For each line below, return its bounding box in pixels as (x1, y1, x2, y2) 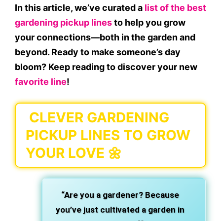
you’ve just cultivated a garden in (56, 205, 184, 215)
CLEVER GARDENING (26, 109, 169, 126)
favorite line (15, 76, 67, 87)
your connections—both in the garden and (15, 32, 195, 42)
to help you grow (112, 17, 185, 28)
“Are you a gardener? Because (61, 190, 179, 200)
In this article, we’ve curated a (15, 2, 145, 13)
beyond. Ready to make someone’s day (15, 47, 181, 57)
